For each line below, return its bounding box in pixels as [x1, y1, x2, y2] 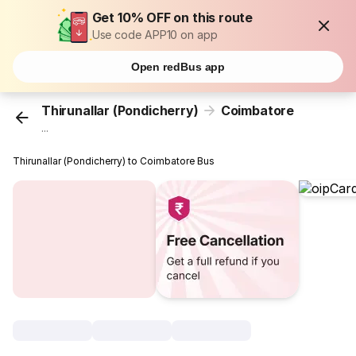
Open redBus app [130, 60, 226, 73]
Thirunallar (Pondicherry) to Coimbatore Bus [13, 155, 215, 168]
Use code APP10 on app [91, 28, 218, 41]
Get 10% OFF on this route [91, 10, 253, 25]
